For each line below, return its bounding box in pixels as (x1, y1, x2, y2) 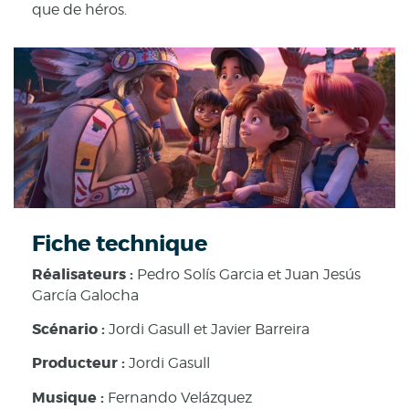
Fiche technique (32, 229, 207, 258)
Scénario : (32, 320, 109, 340)
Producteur (32, 353, 118, 373)
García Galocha (32, 286, 139, 304)
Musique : (32, 387, 108, 407)
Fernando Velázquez (108, 388, 252, 406)
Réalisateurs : (32, 264, 137, 284)
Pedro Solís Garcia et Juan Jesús (137, 265, 361, 283)
